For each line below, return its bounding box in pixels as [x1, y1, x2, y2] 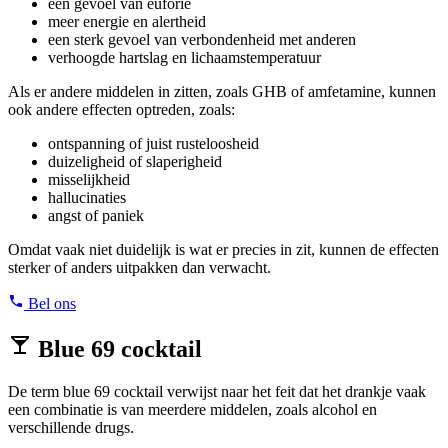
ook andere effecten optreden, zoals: [8, 101, 235, 119]
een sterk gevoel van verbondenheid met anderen [48, 31, 356, 49]
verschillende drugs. [8, 419, 134, 436]
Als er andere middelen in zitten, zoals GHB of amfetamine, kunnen [8, 83, 436, 101]
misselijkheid [48, 171, 130, 189]
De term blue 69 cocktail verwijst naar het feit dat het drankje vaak [8, 383, 426, 400]
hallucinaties [48, 189, 126, 207]
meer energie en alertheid [48, 13, 206, 31]
